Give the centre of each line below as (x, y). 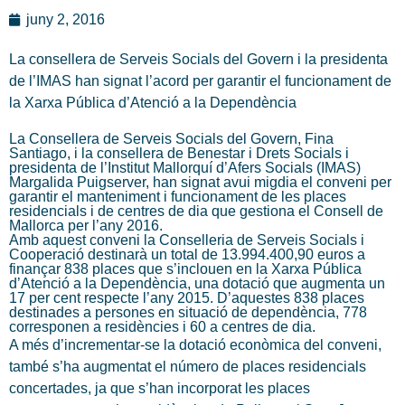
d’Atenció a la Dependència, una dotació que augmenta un (197, 284)
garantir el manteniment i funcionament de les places (178, 197)
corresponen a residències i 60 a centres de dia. (162, 327)
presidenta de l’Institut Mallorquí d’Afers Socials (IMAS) (185, 168)
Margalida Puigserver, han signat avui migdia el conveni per (200, 183)
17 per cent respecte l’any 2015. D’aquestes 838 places (187, 298)
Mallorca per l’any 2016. (86, 226)
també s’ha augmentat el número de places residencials (188, 367)
